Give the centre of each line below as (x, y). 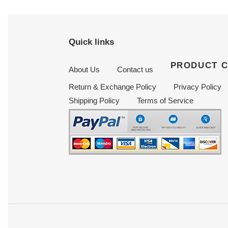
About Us (84, 70)
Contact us (135, 70)
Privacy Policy (197, 87)
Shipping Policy (94, 101)
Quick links (91, 42)
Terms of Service (165, 101)
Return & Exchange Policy (112, 87)
